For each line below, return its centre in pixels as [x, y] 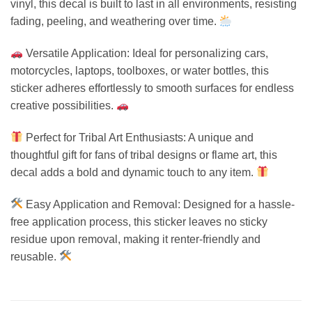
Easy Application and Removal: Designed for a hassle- [159, 204]
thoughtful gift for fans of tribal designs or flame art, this [144, 155]
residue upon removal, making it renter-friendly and [135, 239]
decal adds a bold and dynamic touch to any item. [133, 172]
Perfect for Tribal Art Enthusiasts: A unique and [139, 137]
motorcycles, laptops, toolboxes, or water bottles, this [140, 70]
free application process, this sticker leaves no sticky [139, 221]
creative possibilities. [63, 105]
